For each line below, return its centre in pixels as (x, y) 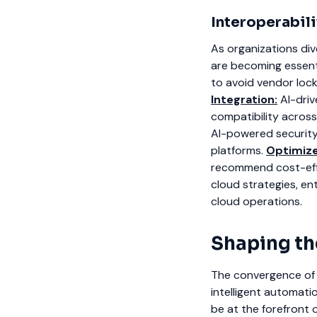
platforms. (237, 151)
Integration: (244, 100)
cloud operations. (257, 202)
